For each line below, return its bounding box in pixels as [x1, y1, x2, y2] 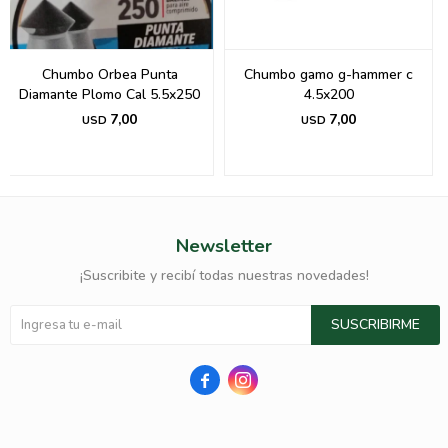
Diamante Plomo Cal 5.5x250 [19, 85, 200, 105]
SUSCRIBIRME [331, 315, 420, 335]
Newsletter [176, 234, 272, 259]
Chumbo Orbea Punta [41, 65, 178, 85]
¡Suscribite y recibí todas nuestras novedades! [79, 266, 369, 286]
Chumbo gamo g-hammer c [244, 65, 413, 85]
